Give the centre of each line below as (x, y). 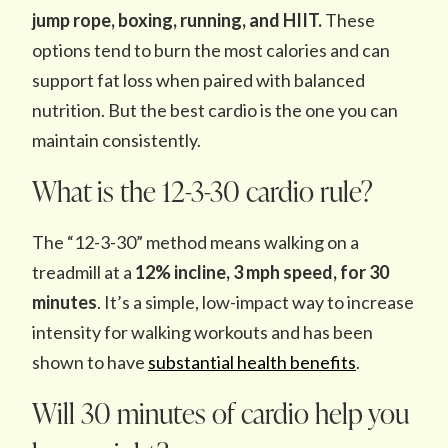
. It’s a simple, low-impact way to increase (255, 302)
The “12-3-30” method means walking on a (195, 242)
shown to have (90, 362)
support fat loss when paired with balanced (198, 80)
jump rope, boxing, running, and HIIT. (178, 20)
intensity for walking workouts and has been (202, 332)
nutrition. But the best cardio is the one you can (215, 110)
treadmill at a (83, 272)
